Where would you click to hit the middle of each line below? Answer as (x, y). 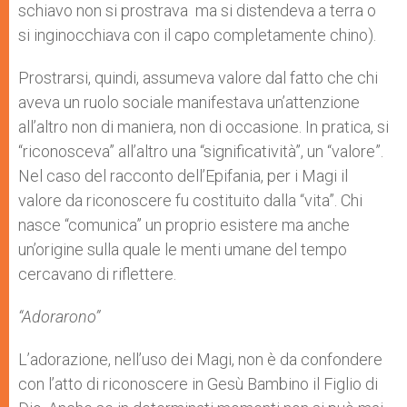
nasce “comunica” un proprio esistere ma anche (184, 225)
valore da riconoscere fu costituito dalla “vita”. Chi (190, 201)
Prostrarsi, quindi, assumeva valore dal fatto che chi (198, 78)
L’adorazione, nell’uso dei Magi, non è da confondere (200, 360)
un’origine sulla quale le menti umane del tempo (183, 250)
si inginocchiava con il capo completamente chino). (197, 35)
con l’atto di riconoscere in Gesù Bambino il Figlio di (198, 384)
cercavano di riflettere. (97, 274)
